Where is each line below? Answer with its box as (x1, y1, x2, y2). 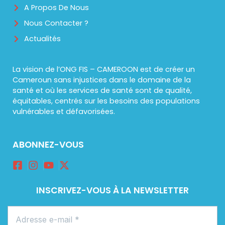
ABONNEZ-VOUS (12, 139, 84, 151)
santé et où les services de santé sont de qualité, (12, 85, 192, 95)
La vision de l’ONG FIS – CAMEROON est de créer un (12, 64, 195, 74)
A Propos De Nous (24, 2, 89, 13)
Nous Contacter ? (24, 18, 89, 28)
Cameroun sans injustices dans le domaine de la (12, 74, 191, 85)
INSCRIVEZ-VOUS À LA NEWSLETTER (36, 184, 189, 197)
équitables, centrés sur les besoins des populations (12, 95, 200, 106)
